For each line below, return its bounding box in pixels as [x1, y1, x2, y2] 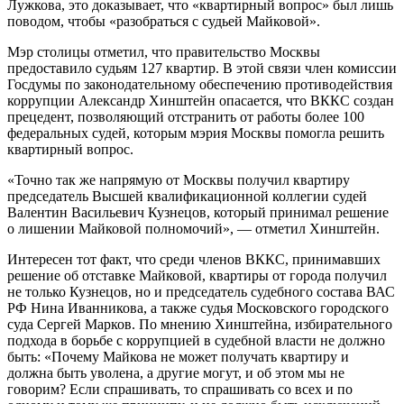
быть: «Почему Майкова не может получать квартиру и [7, 348, 349, 364]
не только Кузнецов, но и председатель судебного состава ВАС [7, 283, 395, 299]
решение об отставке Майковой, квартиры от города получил [7, 267, 387, 283]
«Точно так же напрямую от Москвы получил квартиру [7, 171, 350, 188]
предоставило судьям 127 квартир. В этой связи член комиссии [7, 60, 397, 76]
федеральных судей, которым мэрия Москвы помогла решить [7, 124, 384, 141]
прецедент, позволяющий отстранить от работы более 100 [7, 108, 364, 124]
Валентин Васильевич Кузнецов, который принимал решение [7, 204, 389, 220]
